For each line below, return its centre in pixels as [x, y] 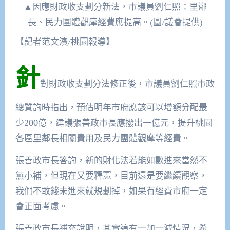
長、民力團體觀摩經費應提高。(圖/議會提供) [115, 22]
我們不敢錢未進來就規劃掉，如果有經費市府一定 [111, 191]
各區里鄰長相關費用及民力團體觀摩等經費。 [102, 138]
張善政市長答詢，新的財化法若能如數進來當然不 [111, 160]
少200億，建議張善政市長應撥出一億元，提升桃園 [114, 123]
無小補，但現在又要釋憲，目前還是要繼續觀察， [111, 176]
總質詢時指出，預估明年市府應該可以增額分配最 [111, 107]
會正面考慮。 [41, 206]
